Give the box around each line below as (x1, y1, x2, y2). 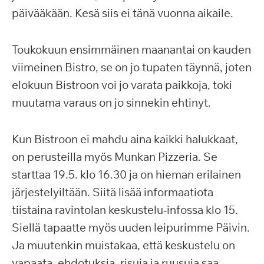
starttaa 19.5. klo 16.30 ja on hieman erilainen (12, 167, 241, 181)
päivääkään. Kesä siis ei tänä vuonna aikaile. (12, 6, 233, 20)
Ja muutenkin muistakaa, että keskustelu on (12, 238, 235, 252)
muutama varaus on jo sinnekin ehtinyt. (12, 95, 211, 110)
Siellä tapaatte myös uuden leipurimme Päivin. (12, 220, 250, 235)
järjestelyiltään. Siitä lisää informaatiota (12, 185, 213, 199)
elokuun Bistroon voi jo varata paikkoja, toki (12, 78, 232, 92)
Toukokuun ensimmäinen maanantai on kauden (12, 42, 251, 57)
